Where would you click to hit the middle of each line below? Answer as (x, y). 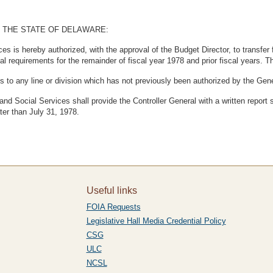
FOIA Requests (113, 207)
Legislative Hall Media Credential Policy (156, 221)
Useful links (112, 190)
